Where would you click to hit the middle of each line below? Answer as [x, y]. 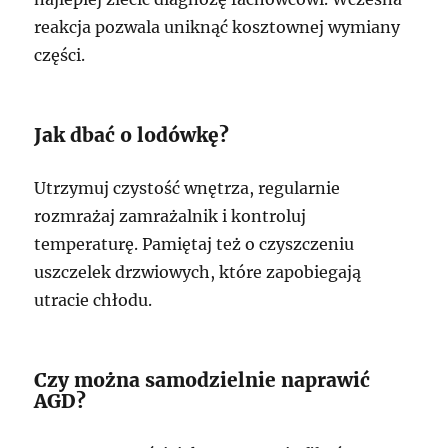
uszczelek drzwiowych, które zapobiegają [198, 272]
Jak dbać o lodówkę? [132, 135]
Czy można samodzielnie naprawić [202, 380]
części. [60, 55]
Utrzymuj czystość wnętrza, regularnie [187, 188]
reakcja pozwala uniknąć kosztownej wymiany [217, 27]
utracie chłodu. [93, 300]
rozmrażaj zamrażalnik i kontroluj [170, 216]
